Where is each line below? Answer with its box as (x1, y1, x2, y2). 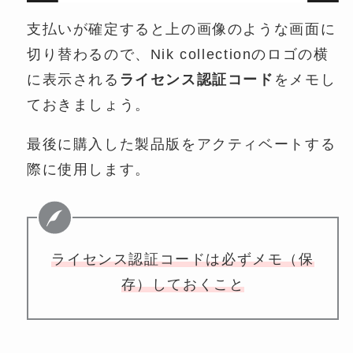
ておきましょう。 (26, 96, 150, 113)
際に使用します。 (26, 161, 150, 177)
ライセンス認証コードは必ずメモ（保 (51, 251, 314, 268)
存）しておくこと (121, 277, 245, 293)
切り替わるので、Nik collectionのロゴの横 (26, 46, 329, 62)
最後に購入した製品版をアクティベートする (26, 136, 336, 152)
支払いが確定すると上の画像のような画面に (26, 20, 336, 37)
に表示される (26, 71, 120, 87)
